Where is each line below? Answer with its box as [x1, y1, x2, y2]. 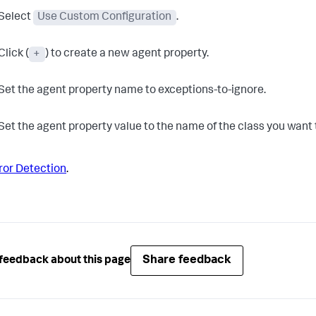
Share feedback [142, 255, 231, 267]
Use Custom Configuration [37, 12, 172, 23]
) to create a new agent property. [44, 49, 209, 60]
